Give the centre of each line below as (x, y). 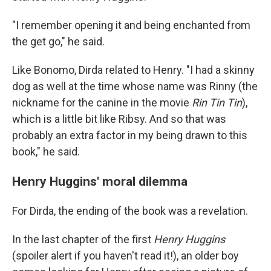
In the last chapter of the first (82, 239)
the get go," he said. (58, 41)
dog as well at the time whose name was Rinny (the (135, 86)
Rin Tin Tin (217, 103)
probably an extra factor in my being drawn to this (130, 135)
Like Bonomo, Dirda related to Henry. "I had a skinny (133, 70)
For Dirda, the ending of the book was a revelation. (130, 211)
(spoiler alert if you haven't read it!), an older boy (126, 256)
